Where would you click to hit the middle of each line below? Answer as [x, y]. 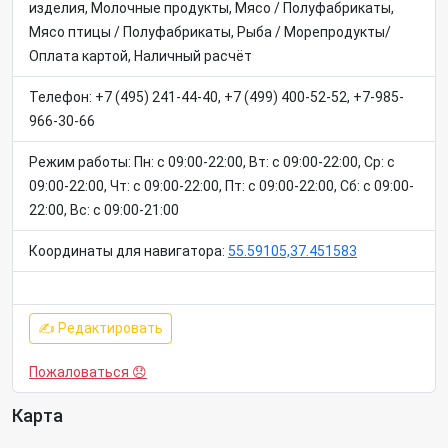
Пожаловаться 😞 [88, 372]
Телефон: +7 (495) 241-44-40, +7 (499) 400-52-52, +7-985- [216, 97]
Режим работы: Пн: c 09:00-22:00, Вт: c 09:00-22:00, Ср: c [212, 162]
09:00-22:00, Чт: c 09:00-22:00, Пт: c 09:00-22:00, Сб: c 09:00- [221, 186]
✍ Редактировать [100, 328]
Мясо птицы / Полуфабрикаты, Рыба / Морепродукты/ [210, 32]
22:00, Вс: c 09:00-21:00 [104, 210]
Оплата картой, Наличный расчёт [140, 56]
